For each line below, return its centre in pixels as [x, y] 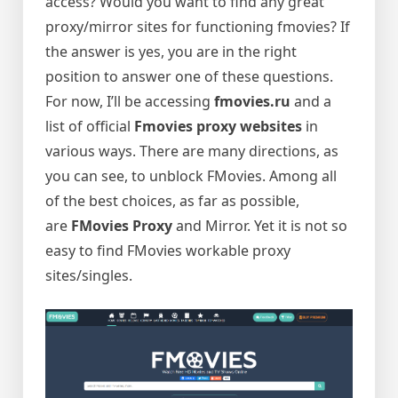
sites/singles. [89, 275]
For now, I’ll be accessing [130, 101]
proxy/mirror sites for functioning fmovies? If [198, 27]
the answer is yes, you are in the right [171, 52]
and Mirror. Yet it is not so [260, 226]
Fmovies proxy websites [218, 126]
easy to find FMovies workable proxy [168, 251]
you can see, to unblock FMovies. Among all [191, 176]
